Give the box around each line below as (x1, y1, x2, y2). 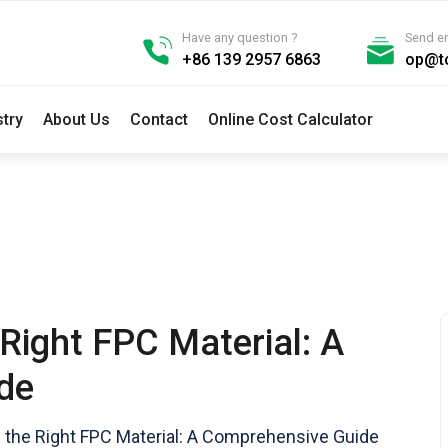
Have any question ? (181, 29, 297, 45)
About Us (43, 109, 111, 129)
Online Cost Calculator (208, 109, 374, 129)
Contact (130, 109, 189, 129)
